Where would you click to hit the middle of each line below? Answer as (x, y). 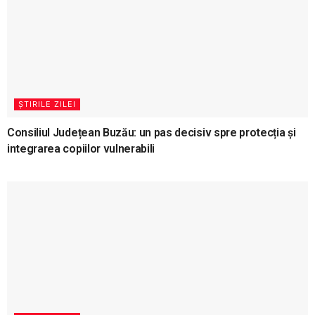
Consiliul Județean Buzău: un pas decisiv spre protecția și (152, 133)
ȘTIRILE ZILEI (47, 104)
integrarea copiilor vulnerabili (81, 149)
